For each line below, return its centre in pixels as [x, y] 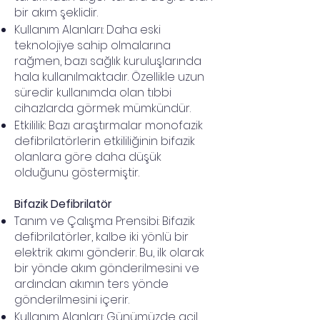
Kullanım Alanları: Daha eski [87, 30]
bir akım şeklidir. [56, 12]
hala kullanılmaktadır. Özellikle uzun [109, 77]
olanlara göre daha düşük [88, 157]
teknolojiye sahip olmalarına [92, 45]
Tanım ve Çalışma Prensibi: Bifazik [105, 221]
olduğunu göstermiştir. [77, 172]
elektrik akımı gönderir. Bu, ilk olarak [109, 252]
